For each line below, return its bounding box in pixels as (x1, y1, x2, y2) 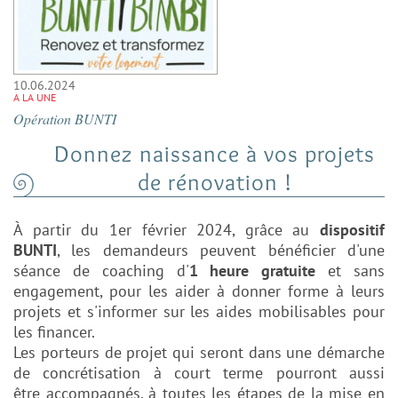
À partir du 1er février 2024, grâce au (13, 219, 320, 241)
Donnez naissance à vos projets (54, 139, 375, 169)
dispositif (320, 219, 385, 241)
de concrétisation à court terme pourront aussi (13, 362, 385, 384)
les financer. (13, 322, 95, 343)
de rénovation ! (137, 168, 292, 197)
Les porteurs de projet (13, 342, 172, 363)
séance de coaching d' (13, 260, 189, 282)
